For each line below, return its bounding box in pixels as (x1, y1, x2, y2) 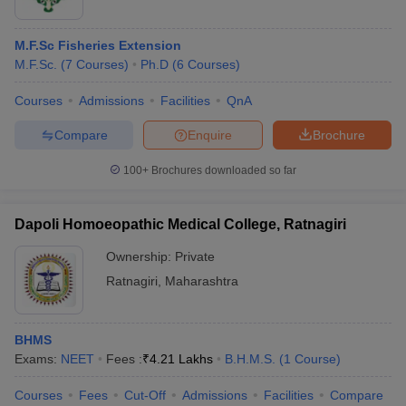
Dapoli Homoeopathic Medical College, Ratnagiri (14, 217, 346, 232)
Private (175, 249, 215, 264)
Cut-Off (124, 388, 166, 402)
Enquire (188, 127, 232, 142)
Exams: (14, 352, 61, 366)
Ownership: (106, 249, 175, 264)
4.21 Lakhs (150, 352, 213, 366)
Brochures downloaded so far (149, 164, 296, 177)
